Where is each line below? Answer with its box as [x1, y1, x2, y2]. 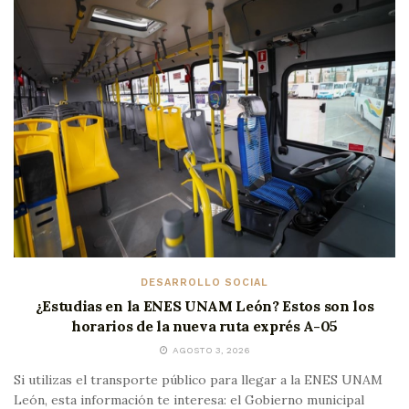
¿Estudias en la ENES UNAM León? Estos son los [35, 296, 374, 315]
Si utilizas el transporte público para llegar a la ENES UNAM [14, 371, 383, 388]
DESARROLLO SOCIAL [141, 276, 268, 288]
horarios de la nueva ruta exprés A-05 [70, 316, 339, 335]
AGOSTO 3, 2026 [169, 344, 250, 355]
